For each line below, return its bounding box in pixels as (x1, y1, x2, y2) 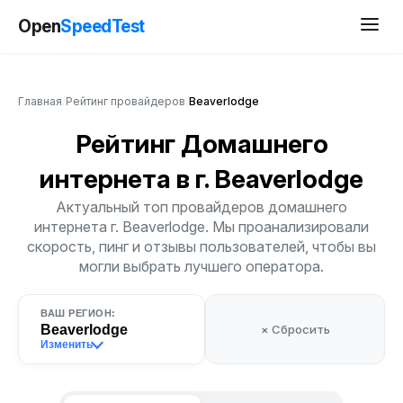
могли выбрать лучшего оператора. (79, 257, 324, 275)
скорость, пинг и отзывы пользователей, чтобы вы (27, 237, 376, 255)
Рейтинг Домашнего (75, 129, 328, 159)
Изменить (40, 338, 93, 351)
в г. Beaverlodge (176, 164, 363, 194)
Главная (18, 94, 62, 108)
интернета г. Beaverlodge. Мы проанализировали (34, 218, 369, 236)
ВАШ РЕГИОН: (40, 308, 116, 318)
